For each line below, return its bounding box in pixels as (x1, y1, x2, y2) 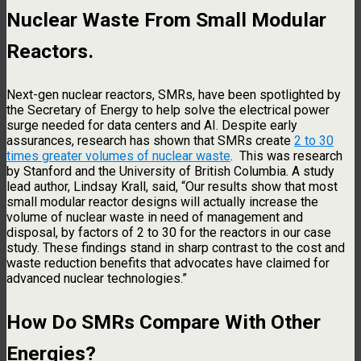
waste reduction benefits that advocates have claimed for (6, 255, 330, 271)
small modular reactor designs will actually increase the (6, 194, 318, 210)
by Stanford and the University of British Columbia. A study (6, 164, 334, 179)
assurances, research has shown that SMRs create (6, 133, 294, 148)
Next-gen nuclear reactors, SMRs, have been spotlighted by (6, 87, 341, 102)
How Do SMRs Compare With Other (6, 309, 321, 334)
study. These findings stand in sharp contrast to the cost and (6, 240, 345, 255)
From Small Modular (144, 8, 326, 32)
